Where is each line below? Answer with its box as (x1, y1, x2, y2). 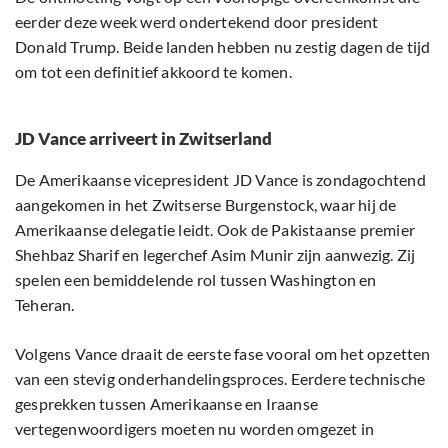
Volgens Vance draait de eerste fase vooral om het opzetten (15, 344, 431, 364)
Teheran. (15, 295, 75, 315)
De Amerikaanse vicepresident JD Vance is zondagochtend (15, 170, 426, 190)
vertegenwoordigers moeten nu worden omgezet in (15, 419, 375, 439)
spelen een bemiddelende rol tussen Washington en (15, 270, 377, 290)
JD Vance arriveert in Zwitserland (15, 128, 272, 150)
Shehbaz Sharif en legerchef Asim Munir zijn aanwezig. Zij (15, 245, 416, 265)
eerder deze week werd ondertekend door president (15, 12, 379, 32)
